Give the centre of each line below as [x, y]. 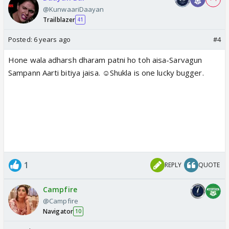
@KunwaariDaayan [74, 9]
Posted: [21, 39]
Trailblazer [59, 19]
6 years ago [52, 39]
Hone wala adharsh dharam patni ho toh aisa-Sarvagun [105, 60]
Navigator [58, 211]
